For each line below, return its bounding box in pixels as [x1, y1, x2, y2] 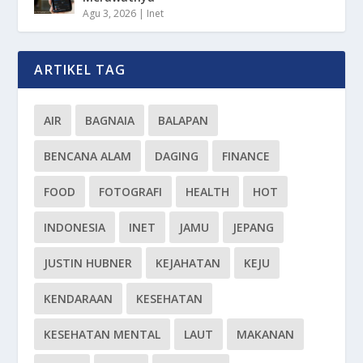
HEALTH [186, 184, 230, 200]
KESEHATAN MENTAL [44, 327, 161, 343]
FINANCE [222, 148, 271, 164]
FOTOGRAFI [99, 184, 163, 200]
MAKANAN [237, 327, 295, 343]
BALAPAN [158, 113, 209, 129]
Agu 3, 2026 [83, 6, 137, 21]
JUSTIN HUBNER [44, 255, 133, 271]
